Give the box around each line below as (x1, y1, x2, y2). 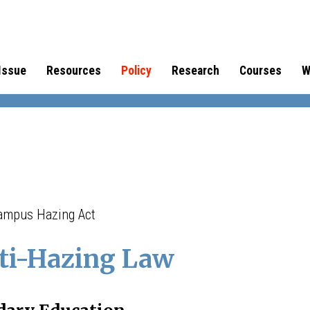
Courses (239, 64, 282, 77)
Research (171, 64, 219, 77)
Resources (46, 64, 101, 77)
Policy (120, 64, 152, 77)
